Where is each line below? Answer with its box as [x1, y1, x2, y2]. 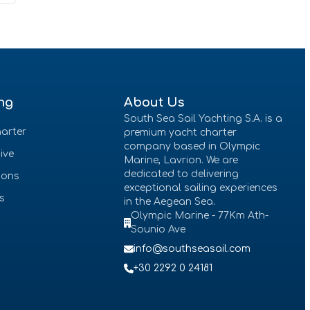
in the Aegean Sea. [123, 197, 215, 207]
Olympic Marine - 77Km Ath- [131, 210, 269, 221]
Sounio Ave [131, 224, 186, 235]
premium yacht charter [123, 127, 237, 138]
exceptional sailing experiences [123, 183, 277, 193]
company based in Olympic [123, 141, 260, 152]
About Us [123, 95, 184, 109]
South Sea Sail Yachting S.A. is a [123, 113, 282, 124]
